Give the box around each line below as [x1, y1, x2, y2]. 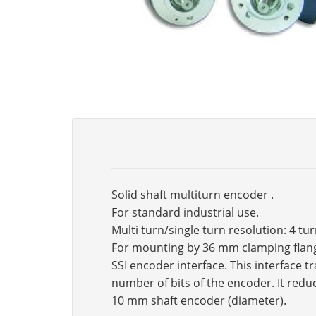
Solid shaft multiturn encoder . [111, 187, 274, 202]
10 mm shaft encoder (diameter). [111, 293, 286, 308]
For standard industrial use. [111, 205, 259, 220]
